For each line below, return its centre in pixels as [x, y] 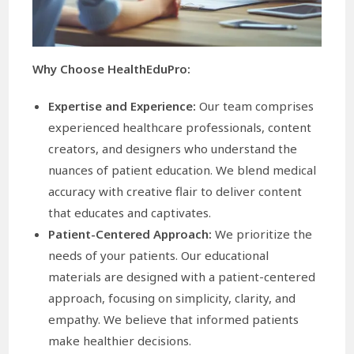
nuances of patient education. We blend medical [183, 169]
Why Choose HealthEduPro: [112, 68]
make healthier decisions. [120, 340]
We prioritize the [262, 233]
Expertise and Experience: [122, 105]
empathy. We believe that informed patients [174, 319]
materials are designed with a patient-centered [182, 276]
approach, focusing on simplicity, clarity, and [172, 298]
